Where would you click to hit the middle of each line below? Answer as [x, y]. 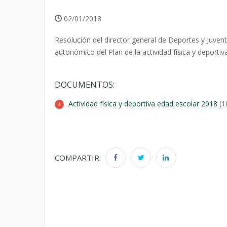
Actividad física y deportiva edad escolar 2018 [143, 104]
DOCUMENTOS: [85, 85]
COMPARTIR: [78, 158]
